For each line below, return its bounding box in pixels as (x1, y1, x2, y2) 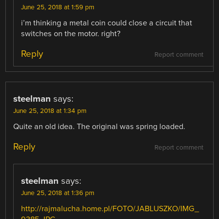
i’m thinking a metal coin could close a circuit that (21, 18, 193, 28)
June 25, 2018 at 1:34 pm (13, 107, 87, 115)
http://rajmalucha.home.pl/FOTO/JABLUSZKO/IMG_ (21, 204, 199, 214)
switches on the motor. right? (21, 29, 121, 39)
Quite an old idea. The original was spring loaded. (13, 122, 186, 132)
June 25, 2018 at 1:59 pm (21, 3, 95, 12)
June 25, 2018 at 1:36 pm (21, 189, 95, 197)
